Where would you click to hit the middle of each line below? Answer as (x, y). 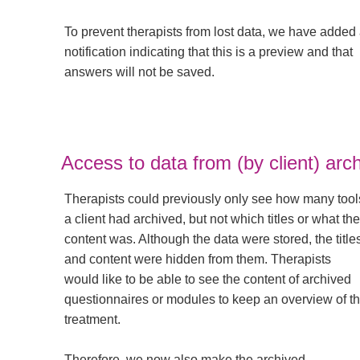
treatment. (92, 319)
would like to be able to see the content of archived (208, 279)
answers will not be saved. (139, 72)
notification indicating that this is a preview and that (209, 51)
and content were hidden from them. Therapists (198, 259)
